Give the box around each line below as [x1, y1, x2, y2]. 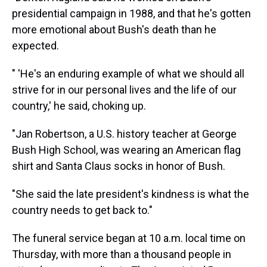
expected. [12, 39, 59, 52]
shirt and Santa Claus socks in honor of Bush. [12, 160, 225, 173]
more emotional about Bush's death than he [12, 23, 216, 36]
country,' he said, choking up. [12, 100, 146, 113]
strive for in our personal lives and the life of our [12, 83, 237, 97]
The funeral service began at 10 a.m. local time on [12, 232, 246, 245]
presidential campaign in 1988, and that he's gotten [12, 7, 251, 20]
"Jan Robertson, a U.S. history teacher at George [12, 128, 237, 141]
